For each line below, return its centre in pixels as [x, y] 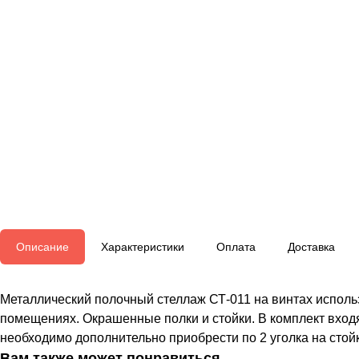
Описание [42, 247]
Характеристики [143, 247]
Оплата [236, 247]
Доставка [311, 247]
